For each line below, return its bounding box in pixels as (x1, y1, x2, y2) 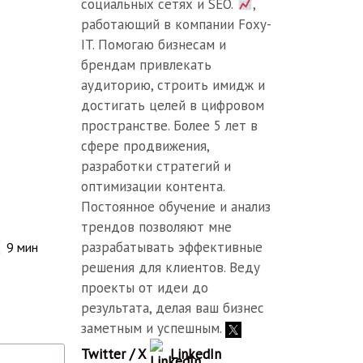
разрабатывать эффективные (81, 238, 263, 256)
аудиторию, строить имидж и (81, 76, 266, 94)
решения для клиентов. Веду (81, 258, 261, 276)
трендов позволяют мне (81, 218, 233, 236)
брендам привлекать (81, 56, 212, 74)
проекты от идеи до (81, 279, 209, 297)
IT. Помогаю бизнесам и (81, 36, 227, 53)
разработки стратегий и (81, 157, 232, 175)
